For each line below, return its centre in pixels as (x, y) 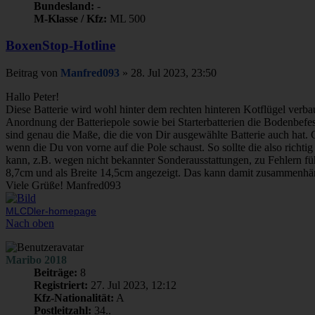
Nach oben (30, 223)
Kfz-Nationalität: (74, 298)
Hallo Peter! (32, 97)
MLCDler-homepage (51, 211)
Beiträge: (56, 272)
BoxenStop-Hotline (60, 46)
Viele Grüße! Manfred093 (63, 185)
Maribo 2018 (36, 260)
